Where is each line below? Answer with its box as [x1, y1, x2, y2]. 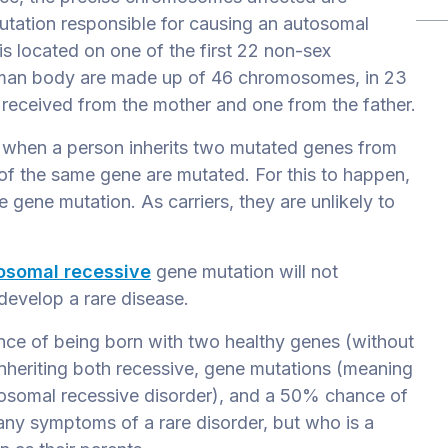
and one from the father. [211, 93, 416, 115]
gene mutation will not [151, 260, 338, 282]
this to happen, [282, 163, 410, 185]
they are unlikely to [234, 190, 395, 212]
